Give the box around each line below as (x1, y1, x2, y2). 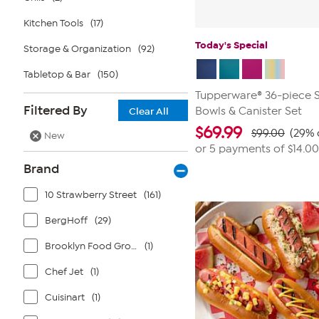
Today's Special (195, 39, 268, 51)
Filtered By (23, 103, 88, 118)
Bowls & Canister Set (195, 105, 302, 117)
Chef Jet (45, 266, 83, 278)
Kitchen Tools (23, 17, 83, 29)
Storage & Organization (23, 43, 131, 55)
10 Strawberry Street (45, 189, 137, 201)
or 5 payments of (195, 142, 288, 155)
